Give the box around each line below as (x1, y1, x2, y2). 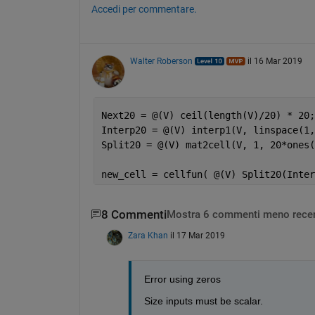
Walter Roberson (129, 56, 193, 66)
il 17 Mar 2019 (169, 231, 225, 240)
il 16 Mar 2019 (247, 56, 302, 66)
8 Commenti (101, 207, 167, 221)
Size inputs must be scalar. (143, 295, 263, 307)
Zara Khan (127, 231, 168, 240)
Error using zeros (143, 274, 221, 285)
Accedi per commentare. (91, 3, 197, 15)
